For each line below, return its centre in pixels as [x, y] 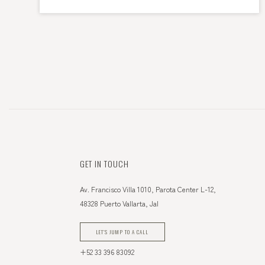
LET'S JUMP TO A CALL [122, 232]
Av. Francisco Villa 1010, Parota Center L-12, [148, 189]
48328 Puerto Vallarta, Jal [119, 203]
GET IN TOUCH [104, 164]
